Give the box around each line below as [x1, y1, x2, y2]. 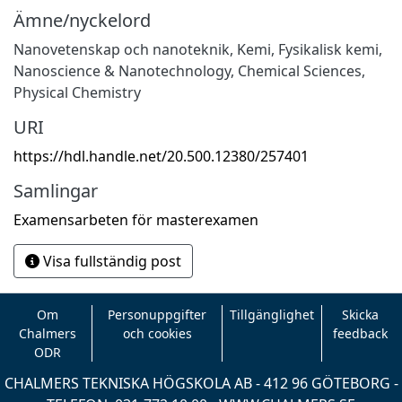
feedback [333, 325, 389, 342]
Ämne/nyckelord [13, 7, 151, 32]
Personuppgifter [108, 306, 207, 323]
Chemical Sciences [238, 60, 362, 81]
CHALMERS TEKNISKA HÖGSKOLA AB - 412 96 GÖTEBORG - [4, 373, 398, 393]
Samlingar [13, 178, 98, 203]
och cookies [122, 325, 192, 342]
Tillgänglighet [230, 306, 315, 323]
